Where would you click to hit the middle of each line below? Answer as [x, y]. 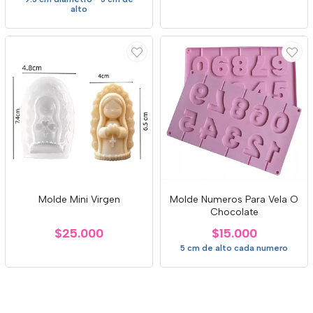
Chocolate [234, 212]
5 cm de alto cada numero [234, 248]
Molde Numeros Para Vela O [234, 199]
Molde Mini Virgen [79, 199]
